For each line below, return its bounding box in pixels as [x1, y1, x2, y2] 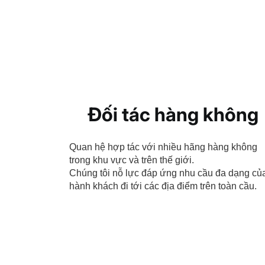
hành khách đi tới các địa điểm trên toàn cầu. [69, 181, 257, 191]
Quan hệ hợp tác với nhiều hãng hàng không [69, 142, 257, 152]
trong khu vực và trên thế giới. [69, 155, 194, 165]
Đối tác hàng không [87, 103, 258, 126]
